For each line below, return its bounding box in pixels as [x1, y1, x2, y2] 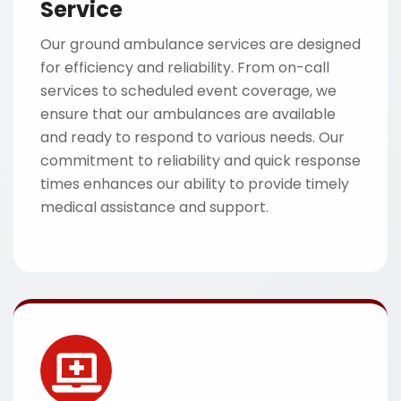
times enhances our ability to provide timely [40, 174, 349, 194]
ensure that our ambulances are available [40, 104, 336, 124]
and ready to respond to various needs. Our [40, 127, 345, 148]
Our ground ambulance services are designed [40, 34, 361, 55]
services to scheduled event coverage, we [40, 81, 337, 101]
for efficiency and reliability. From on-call [40, 57, 329, 78]
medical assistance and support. [40, 197, 269, 218]
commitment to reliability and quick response [40, 150, 361, 171]
